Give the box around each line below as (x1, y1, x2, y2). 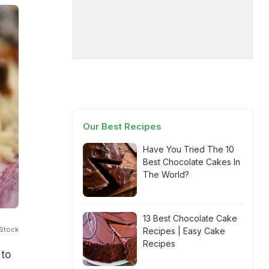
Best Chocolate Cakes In (143, 157, 240, 167)
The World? (143, 169, 189, 180)
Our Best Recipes (83, 121, 162, 132)
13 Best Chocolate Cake (143, 213, 237, 223)
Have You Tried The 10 (143, 144, 234, 154)
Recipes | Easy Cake (143, 226, 225, 236)
